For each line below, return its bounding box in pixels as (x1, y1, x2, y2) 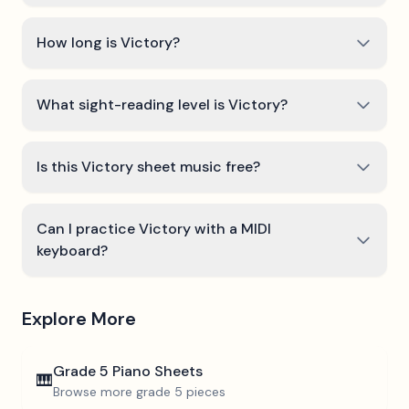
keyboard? (37, 241, 108, 260)
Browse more (53, 383, 136, 400)
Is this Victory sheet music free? (37, 157, 260, 176)
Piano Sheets (109, 362, 203, 381)
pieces (183, 383, 225, 400)
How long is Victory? (37, 33, 180, 52)
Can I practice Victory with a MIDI (37, 219, 271, 238)
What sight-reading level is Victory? (37, 95, 288, 114)
